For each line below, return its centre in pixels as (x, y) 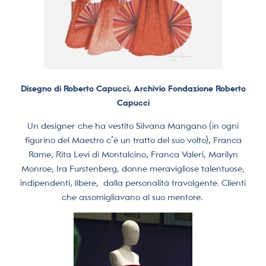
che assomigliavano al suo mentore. (132, 197)
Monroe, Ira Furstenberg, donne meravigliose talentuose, (133, 168)
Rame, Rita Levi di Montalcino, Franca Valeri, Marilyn (133, 154)
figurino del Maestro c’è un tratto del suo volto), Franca (133, 140)
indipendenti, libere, (59, 183)
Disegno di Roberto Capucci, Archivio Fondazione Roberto (133, 89)
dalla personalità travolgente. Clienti (175, 183)
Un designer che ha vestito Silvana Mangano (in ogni (133, 126)
